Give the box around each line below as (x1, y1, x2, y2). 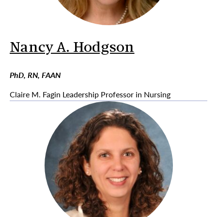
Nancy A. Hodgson (10, 42, 135, 55)
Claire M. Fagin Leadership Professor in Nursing (10, 89, 170, 100)
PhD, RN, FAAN (10, 69, 61, 80)
